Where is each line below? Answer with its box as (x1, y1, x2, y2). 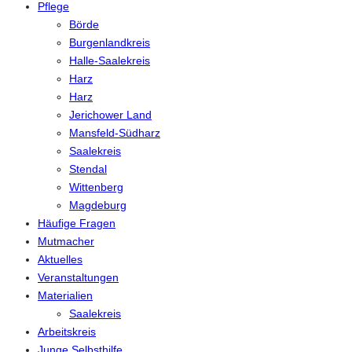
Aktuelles (38, 252, 82, 266)
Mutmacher (38, 234, 94, 247)
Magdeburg (69, 198, 126, 211)
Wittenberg (69, 180, 123, 193)
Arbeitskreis (38, 324, 96, 338)
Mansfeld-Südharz (69, 126, 160, 139)
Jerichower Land (69, 108, 152, 121)
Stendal (69, 162, 107, 175)
